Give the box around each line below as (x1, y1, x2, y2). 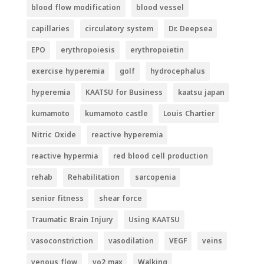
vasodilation (108, 235, 154, 246)
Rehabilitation (67, 171, 120, 182)
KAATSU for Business (85, 87, 163, 97)
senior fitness (31, 193, 84, 203)
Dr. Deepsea (168, 23, 212, 34)
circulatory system (84, 23, 153, 34)
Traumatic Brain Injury (31, 214, 113, 225)
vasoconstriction (31, 235, 93, 246)
